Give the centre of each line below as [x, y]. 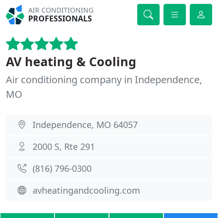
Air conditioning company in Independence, [104, 80]
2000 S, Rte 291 [64, 146]
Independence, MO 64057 [85, 125]
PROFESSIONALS [60, 18]
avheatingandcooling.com [86, 190]
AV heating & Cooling [71, 61]
